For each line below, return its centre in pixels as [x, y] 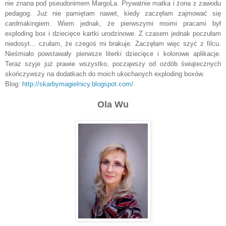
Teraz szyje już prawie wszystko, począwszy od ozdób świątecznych [113, 64]
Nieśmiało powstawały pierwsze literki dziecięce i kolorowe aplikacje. [113, 53]
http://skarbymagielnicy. [57, 84]
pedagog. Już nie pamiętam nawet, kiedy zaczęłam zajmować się [113, 13]
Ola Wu [113, 104]
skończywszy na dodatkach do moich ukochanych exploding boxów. [105, 74]
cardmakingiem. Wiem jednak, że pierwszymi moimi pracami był [113, 23]
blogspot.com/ [112, 84]
